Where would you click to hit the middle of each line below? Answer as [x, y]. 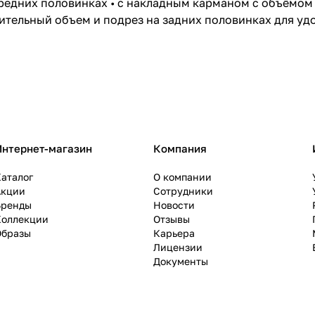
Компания [180, 149]
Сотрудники [183, 191]
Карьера [174, 233]
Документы [181, 262]
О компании [182, 177]
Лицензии [178, 247]
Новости [174, 205]
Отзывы [172, 219]
